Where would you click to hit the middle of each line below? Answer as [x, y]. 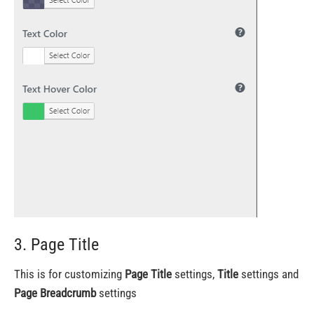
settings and [268, 274]
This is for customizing [69, 274]
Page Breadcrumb [55, 293]
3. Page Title [56, 245]
